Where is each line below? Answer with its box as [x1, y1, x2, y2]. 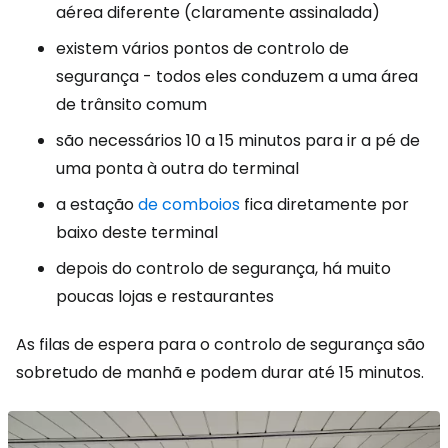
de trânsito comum [56, 93, 207, 116]
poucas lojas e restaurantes [56, 285, 274, 308]
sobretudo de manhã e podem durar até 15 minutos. [16, 361, 424, 384]
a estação [56, 193, 138, 216]
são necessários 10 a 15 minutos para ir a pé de [56, 129, 420, 152]
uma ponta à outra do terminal [56, 157, 299, 180]
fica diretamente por [240, 193, 409, 216]
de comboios [138, 193, 240, 216]
